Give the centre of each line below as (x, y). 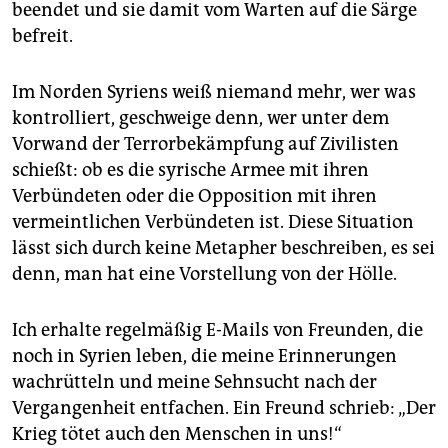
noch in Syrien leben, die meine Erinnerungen (204, 355)
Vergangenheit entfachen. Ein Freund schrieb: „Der (224, 407)
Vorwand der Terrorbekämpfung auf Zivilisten (205, 143)
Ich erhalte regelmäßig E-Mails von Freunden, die (217, 329)
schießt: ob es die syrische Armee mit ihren (190, 169)
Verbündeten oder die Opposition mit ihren (194, 195)
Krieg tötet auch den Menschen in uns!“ (177, 433)
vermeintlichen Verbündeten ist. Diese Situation (213, 221)
